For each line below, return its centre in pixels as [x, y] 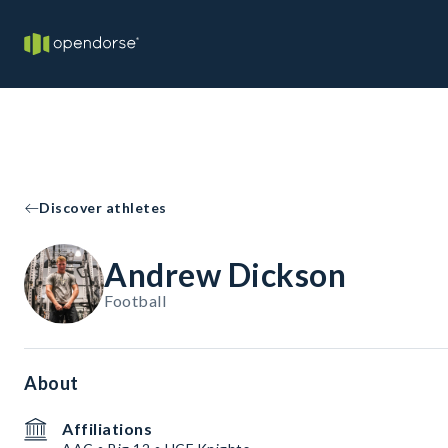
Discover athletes [103, 207]
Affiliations [107, 428]
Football [135, 300]
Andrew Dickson [225, 274]
